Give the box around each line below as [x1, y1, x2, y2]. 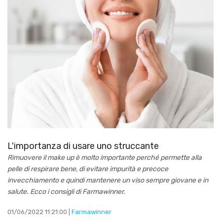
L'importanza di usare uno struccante [7, 140, 159, 151]
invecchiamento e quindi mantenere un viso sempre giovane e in [7, 176, 208, 184]
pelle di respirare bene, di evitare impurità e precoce [7, 164, 168, 173]
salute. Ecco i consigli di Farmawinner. [7, 187, 125, 196]
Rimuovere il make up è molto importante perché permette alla [7, 153, 202, 162]
